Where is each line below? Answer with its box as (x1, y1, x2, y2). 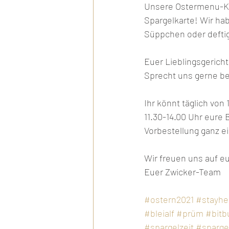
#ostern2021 (144, 193, 194, 205)
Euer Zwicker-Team (144, 166, 223, 177)
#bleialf (144, 207, 174, 219)
